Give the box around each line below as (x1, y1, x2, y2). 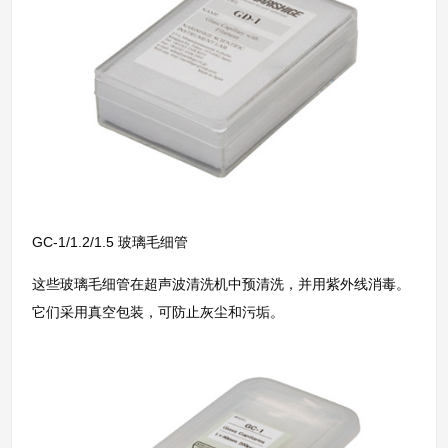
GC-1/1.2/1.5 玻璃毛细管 (32, 233, 193, 250)
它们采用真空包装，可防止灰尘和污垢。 (32, 304, 285, 321)
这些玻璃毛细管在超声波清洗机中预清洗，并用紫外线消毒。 (32, 276, 411, 293)
